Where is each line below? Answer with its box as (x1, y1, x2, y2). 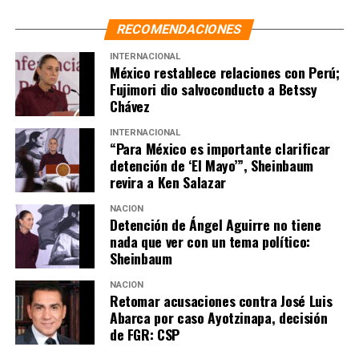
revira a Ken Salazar (109, 171, 226, 192)
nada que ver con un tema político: (109, 230, 310, 252)
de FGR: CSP (109, 323, 179, 345)
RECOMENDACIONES (115, 21, 244, 37)
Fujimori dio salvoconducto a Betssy (109, 78, 317, 99)
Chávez (109, 95, 150, 116)
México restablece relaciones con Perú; (109, 61, 340, 83)
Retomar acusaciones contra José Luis (109, 289, 333, 311)
